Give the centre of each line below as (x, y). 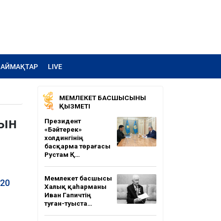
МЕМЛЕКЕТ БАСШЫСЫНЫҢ (103, 98)
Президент (63, 121)
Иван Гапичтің (68, 195)
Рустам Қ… (62, 154)
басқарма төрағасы (77, 146)
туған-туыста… (68, 203)
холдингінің (64, 138)
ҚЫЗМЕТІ (75, 106)
